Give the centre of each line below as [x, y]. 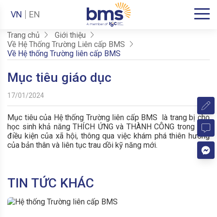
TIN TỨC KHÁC [51, 183]
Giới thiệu [70, 35]
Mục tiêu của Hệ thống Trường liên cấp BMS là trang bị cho [108, 117]
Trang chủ [23, 35]
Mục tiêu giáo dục [59, 77]
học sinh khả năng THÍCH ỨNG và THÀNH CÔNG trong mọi [108, 126]
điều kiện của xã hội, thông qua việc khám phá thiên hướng [108, 136]
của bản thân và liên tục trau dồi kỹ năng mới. [82, 145]
